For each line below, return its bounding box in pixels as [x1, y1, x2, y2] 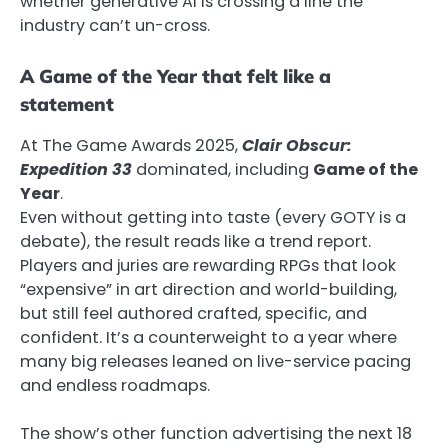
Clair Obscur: [242, 134, 352, 158]
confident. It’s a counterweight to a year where [20, 326, 397, 350]
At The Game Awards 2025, [20, 134, 242, 158]
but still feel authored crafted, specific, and [20, 302, 367, 326]
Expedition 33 [20, 158, 132, 182]
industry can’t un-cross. [20, 14, 210, 37]
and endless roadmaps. [20, 374, 210, 398]
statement [20, 92, 114, 117]
